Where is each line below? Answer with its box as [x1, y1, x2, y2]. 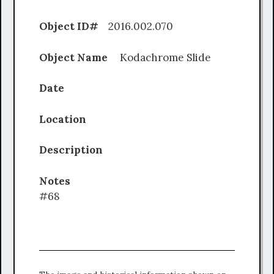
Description [39, 143, 113, 157]
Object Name [39, 50, 120, 64]
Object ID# [39, 20, 101, 34]
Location [39, 112, 98, 126]
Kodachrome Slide [120, 50, 211, 64]
